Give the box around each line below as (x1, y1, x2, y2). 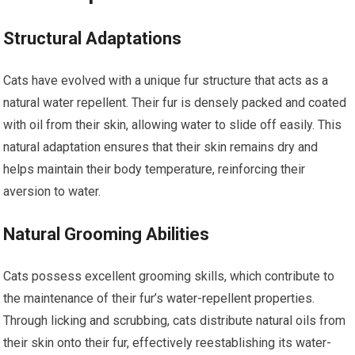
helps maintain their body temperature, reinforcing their (3, 161, 306, 177)
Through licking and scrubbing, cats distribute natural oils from (3, 312, 346, 328)
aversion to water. (3, 183, 101, 199)
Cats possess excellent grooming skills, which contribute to (3, 268, 335, 284)
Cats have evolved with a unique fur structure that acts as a (3, 72, 329, 88)
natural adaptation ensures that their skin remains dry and (3, 139, 319, 155)
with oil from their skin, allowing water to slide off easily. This (3, 116, 342, 132)
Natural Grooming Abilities (3, 223, 210, 244)
